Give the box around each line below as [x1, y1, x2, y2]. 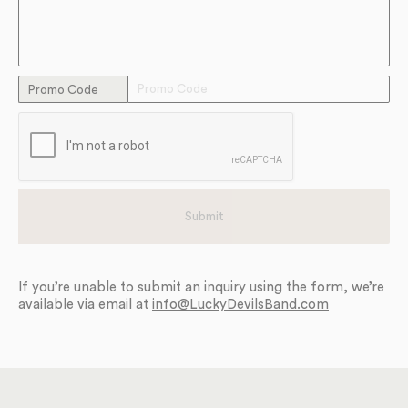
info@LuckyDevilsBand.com [152, 298, 329, 311]
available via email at [18, 298, 152, 311]
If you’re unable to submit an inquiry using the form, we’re [18, 280, 384, 294]
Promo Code [28, 84, 98, 97]
